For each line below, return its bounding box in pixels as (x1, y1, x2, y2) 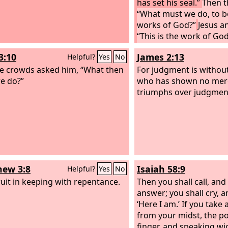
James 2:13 (137, 51, 184, 63)
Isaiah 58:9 (137, 163, 185, 175)
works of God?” (137, 19, 196, 31)
